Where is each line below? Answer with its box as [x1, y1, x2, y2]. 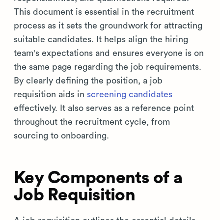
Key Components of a [14, 169, 182, 187]
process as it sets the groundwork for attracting [14, 21, 202, 30]
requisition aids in [14, 90, 87, 99]
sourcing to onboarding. [14, 131, 109, 140]
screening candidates [87, 90, 172, 99]
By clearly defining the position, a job [14, 76, 163, 85]
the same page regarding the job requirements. [14, 62, 201, 71]
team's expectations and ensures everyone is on [14, 49, 204, 57]
